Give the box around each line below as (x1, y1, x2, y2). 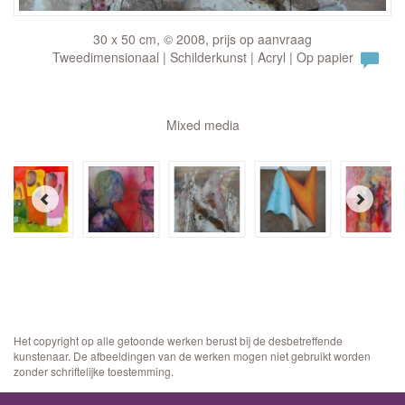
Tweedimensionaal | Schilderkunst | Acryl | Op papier (52, 47, 353, 66)
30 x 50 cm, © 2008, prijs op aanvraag (93, 29, 312, 48)
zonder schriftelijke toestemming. (14, 363, 174, 379)
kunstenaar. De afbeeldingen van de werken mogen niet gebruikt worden (14, 347, 371, 363)
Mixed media (165, 115, 240, 134)
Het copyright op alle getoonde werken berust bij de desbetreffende (14, 332, 343, 348)
